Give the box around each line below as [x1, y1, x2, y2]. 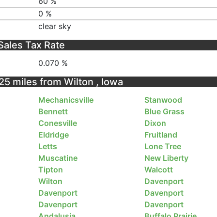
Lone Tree [144, 141, 181, 152]
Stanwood [144, 95, 182, 105]
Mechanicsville [38, 95, 94, 105]
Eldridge [38, 130, 69, 140]
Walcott [144, 165, 173, 175]
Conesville [38, 118, 77, 128]
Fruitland [144, 130, 177, 140]
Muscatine [38, 153, 78, 163]
